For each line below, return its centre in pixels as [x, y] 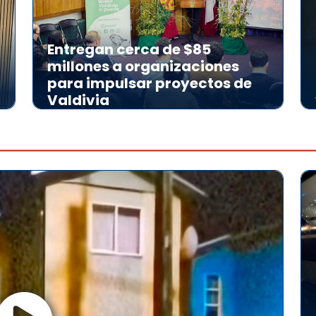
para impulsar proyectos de [150, 83]
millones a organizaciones [143, 66]
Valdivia [78, 100]
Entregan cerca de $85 [129, 49]
